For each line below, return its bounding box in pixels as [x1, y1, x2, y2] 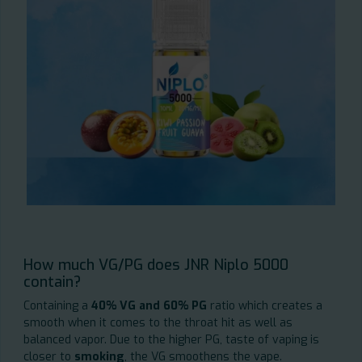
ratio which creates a [210, 298, 322, 314]
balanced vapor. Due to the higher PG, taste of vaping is [23, 332, 319, 348]
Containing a [23, 298, 91, 314]
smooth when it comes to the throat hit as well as [23, 315, 293, 331]
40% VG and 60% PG [91, 298, 210, 314]
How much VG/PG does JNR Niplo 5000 [23, 255, 288, 276]
